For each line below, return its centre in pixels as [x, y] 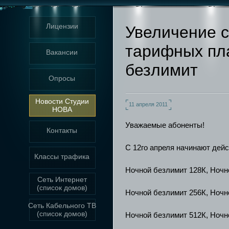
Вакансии [62, 52]
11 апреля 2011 [148, 104]
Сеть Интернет [62, 179]
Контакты [62, 130]
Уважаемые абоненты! [165, 125]
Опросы [62, 78]
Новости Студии [62, 101]
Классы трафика [62, 156]
